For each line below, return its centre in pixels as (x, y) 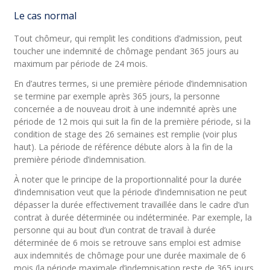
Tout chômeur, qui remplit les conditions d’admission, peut (128, 38)
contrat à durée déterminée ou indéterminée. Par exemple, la (133, 217)
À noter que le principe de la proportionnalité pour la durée (128, 179)
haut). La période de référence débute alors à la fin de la (124, 147)
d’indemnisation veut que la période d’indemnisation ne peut (131, 192)
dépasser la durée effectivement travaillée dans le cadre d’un (132, 205)
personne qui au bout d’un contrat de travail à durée (115, 230)
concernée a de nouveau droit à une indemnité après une (126, 109)
